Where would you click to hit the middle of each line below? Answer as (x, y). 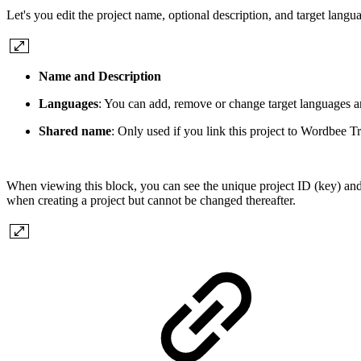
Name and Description (100, 76)
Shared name (75, 131)
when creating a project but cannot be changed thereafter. (151, 200)
